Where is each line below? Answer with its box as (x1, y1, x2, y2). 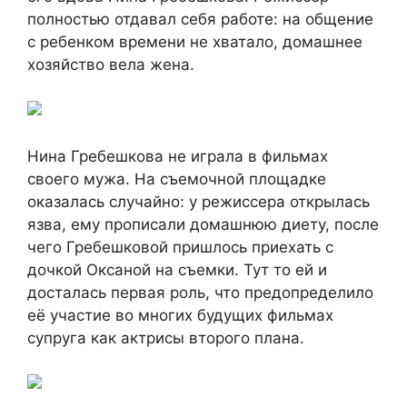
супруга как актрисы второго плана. (27, 328, 304, 347)
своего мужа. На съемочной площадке (27, 169, 326, 188)
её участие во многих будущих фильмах (27, 305, 333, 324)
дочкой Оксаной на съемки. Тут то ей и (27, 260, 327, 279)
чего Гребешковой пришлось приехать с (27, 237, 333, 256)
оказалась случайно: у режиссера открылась (27, 192, 370, 211)
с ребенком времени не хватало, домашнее (27, 32, 362, 51)
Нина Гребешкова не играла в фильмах (27, 146, 328, 165)
